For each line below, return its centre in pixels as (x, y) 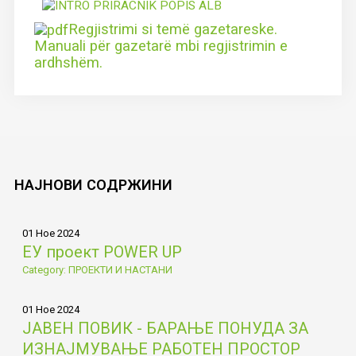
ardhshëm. (68, 62)
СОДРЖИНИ (129, 184)
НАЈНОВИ (50, 184)
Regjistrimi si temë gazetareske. (172, 29)
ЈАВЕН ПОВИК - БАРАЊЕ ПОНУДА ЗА (165, 328)
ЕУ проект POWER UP (102, 252)
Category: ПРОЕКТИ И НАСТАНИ (97, 269)
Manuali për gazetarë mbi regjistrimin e (161, 46)
